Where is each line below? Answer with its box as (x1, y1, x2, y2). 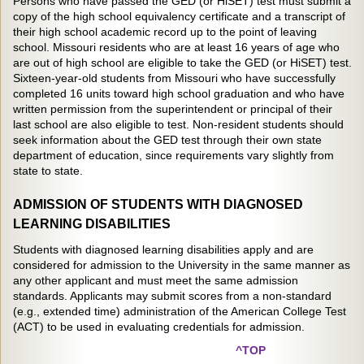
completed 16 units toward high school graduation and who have (13, 87, 344, 100)
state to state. (13, 164, 83, 177)
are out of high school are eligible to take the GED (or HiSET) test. (13, 56, 352, 69)
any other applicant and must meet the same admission (13, 274, 298, 287)
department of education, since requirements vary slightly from (13, 149, 334, 162)
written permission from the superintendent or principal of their (13, 102, 332, 115)
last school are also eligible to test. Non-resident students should (13, 118, 344, 131)
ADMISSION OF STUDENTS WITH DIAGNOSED (13, 197, 303, 211)
